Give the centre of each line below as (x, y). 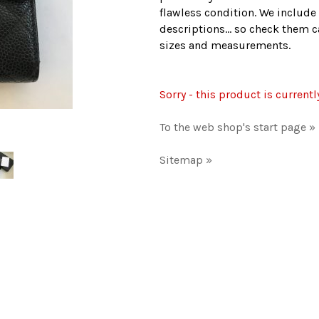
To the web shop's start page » (237, 127)
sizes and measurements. (225, 45)
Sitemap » (186, 159)
